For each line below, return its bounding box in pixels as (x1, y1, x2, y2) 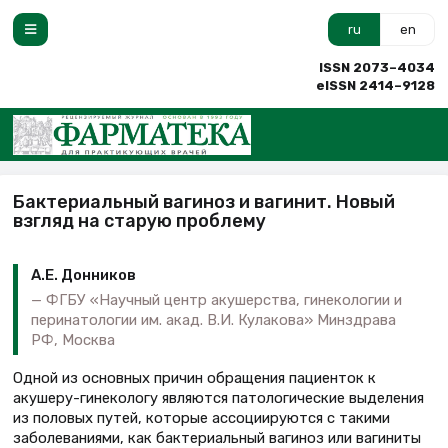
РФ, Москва (31, 330, 115, 349)
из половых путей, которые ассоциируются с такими (13, 408, 390, 427)
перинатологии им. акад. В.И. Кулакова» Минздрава (31, 310, 396, 329)
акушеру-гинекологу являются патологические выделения (13, 388, 424, 407)
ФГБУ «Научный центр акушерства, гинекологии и (46, 290, 402, 309)
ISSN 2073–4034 (319, 60, 435, 75)
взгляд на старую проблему (13, 209, 266, 232)
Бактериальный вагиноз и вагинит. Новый (13, 190, 395, 213)
